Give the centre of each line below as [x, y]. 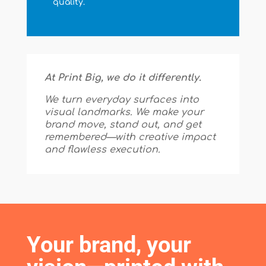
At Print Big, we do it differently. [123, 78]
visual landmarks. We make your [124, 113]
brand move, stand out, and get [123, 125]
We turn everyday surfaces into [121, 100]
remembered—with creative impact [130, 137]
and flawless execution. [102, 150]
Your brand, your [109, 245]
